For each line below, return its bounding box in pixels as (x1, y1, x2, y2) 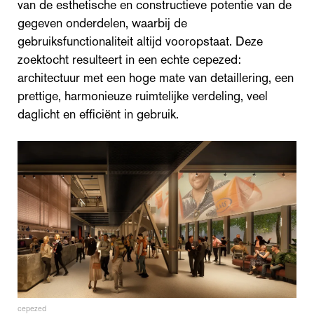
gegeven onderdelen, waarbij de (18, 14, 187, 32)
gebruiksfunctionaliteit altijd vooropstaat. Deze (18, 32, 263, 50)
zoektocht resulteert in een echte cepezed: (18, 50, 241, 68)
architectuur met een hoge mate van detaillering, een (18, 69, 294, 86)
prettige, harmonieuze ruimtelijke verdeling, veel (18, 87, 268, 104)
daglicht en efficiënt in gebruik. (18, 105, 179, 123)
